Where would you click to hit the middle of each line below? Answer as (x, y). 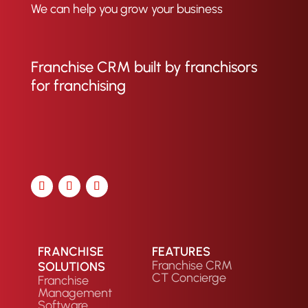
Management (75, 293)
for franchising (78, 85)
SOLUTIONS (71, 267)
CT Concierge (189, 278)
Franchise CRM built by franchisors (144, 67)
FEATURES (181, 252)
